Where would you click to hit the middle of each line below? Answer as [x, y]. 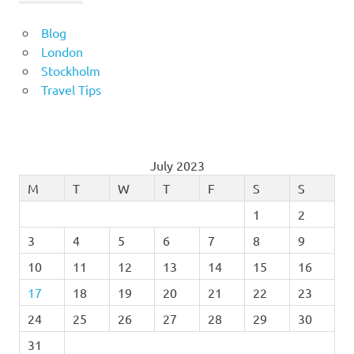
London [62, 51]
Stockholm [70, 70]
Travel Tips [71, 89]
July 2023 [177, 165]
